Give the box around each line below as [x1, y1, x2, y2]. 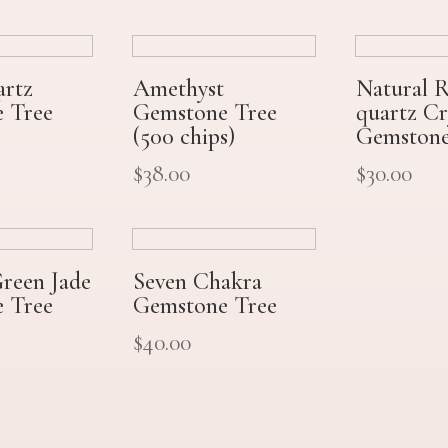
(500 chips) [132, 122, 235, 152]
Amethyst [132, 74, 224, 104]
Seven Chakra [132, 267, 262, 297]
